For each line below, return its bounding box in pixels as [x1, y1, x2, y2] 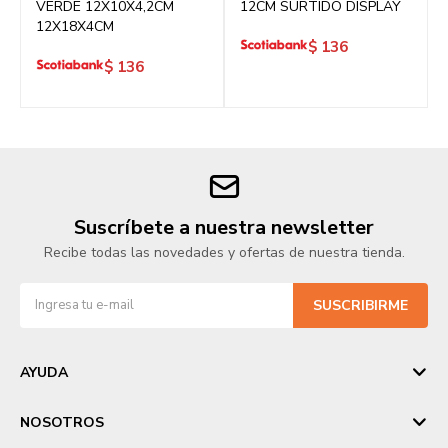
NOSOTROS [20, 413, 104, 432]
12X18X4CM [36, 17, 114, 36]
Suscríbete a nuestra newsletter [74, 214, 374, 241]
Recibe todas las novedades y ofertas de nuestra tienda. [43, 243, 405, 262]
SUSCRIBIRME [313, 296, 408, 315]
